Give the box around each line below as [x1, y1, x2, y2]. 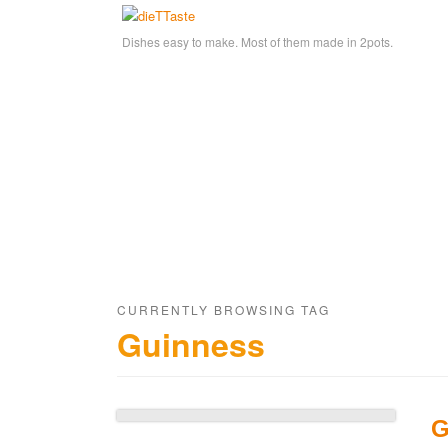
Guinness [117, 321, 265, 367]
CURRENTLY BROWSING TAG [117, 301, 330, 318]
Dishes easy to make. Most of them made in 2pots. [122, 33, 394, 51]
